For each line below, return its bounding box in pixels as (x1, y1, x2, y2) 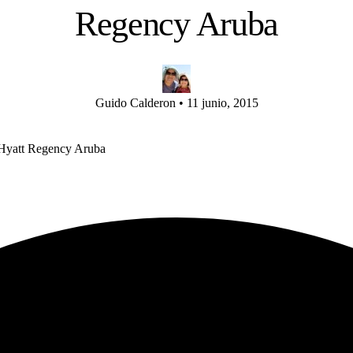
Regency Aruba (75, 4, 278, 43)
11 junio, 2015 (186, 95, 258, 110)
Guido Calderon (95, 95, 179, 110)
